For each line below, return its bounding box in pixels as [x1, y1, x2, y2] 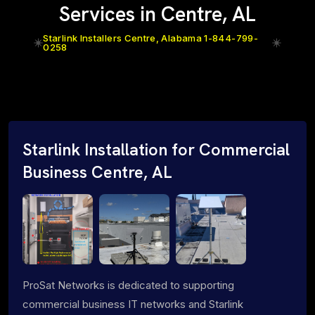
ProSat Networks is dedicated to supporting [22, 278, 234, 292]
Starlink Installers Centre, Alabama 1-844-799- [43, 32, 258, 44]
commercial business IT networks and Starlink [22, 297, 243, 311]
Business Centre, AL [22, 161, 172, 183]
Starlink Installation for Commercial [22, 139, 290, 160]
